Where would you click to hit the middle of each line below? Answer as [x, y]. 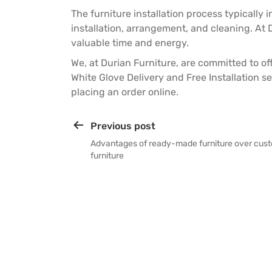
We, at [86, 63]
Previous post [123, 126]
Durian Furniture [138, 63]
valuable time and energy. [130, 43]
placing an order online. [125, 92]
